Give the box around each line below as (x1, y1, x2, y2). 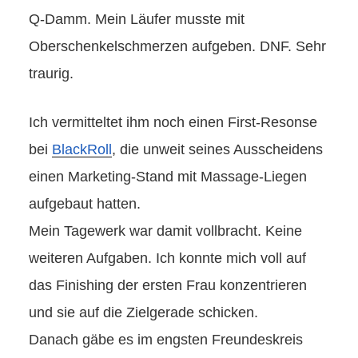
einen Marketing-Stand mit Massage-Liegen (29, 168, 307, 185)
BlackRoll (52, 141, 112, 157)
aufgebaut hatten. (29, 195, 141, 212)
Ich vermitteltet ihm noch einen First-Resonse (29, 113, 317, 130)
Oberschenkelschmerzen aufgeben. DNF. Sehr (29, 38, 326, 54)
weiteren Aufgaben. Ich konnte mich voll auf (29, 249, 306, 266)
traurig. (29, 65, 74, 82)
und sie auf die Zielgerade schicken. (29, 304, 258, 320)
